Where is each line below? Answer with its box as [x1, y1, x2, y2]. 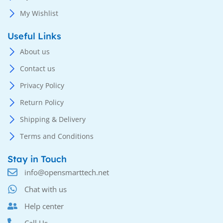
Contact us [20, 64, 55, 74]
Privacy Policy [20, 81, 64, 91]
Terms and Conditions [20, 131, 94, 141]
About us [20, 47, 50, 57]
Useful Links [7, 30, 61, 42]
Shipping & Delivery [20, 114, 86, 124]
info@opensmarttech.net [24, 167, 109, 178]
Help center [24, 201, 64, 212]
